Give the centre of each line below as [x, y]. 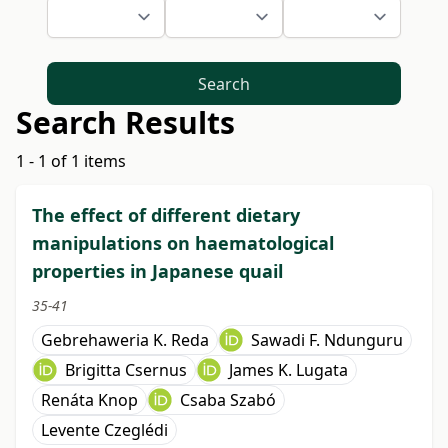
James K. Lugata [288, 370]
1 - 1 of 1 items [71, 161]
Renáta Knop [89, 400]
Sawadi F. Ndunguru [327, 340]
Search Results [125, 123]
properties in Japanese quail [157, 271]
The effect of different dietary [166, 215]
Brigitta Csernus [126, 370]
